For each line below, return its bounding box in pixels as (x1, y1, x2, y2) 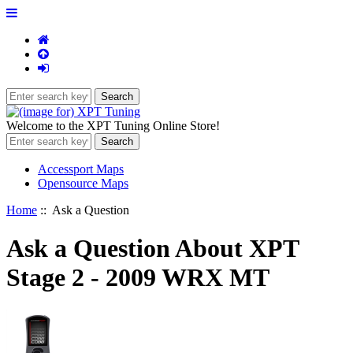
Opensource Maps (38, 176, 128, 190)
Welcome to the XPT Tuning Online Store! (6, 119, 220, 132)
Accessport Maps (38, 162, 124, 176)
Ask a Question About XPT (6, 234, 299, 263)
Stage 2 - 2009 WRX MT (6, 263, 269, 292)
